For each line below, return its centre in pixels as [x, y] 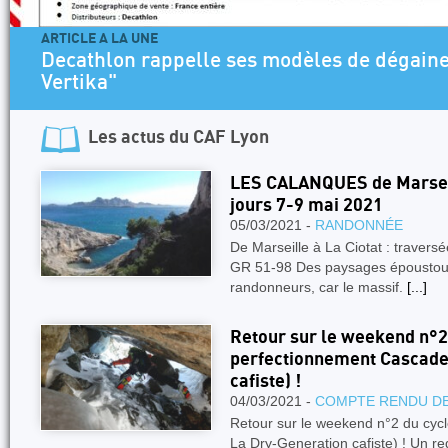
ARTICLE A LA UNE [103, 38]
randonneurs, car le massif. [318, 287]
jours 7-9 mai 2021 [306, 205]
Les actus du [140, 137]
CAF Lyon [231, 137]
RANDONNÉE [359, 225]
